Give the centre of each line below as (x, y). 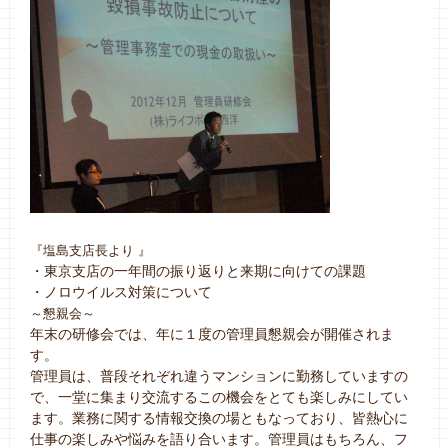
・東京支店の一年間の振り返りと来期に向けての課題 (198, 271)
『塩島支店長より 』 (90, 251)
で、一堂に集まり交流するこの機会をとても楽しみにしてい (219, 397)
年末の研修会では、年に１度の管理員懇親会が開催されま (212, 334)
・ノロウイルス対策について (121, 292)
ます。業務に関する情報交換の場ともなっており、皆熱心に (219, 418)
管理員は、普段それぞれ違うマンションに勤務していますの (219, 376)
